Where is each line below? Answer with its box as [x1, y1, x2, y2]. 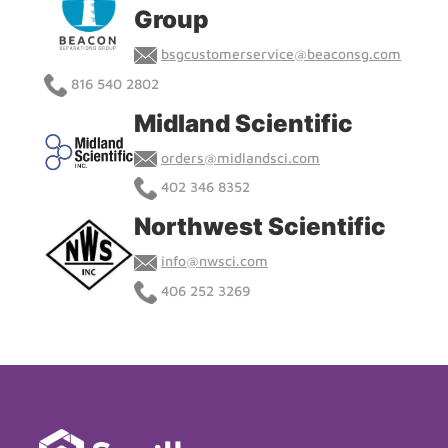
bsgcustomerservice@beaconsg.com [161, 44, 401, 62]
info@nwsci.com [161, 252, 268, 270]
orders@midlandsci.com [161, 148, 320, 166]
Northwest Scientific [134, 212, 396, 242]
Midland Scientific [134, 108, 363, 138]
